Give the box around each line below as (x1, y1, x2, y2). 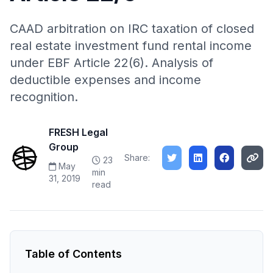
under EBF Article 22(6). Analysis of (10, 55, 213, 70)
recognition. (10, 90, 78, 104)
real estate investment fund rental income (10, 38, 252, 53)
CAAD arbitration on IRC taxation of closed (10, 21, 254, 36)
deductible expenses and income (10, 73, 201, 87)
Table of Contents (25, 247, 122, 260)
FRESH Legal (49, 126, 108, 138)
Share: (124, 152, 150, 163)
